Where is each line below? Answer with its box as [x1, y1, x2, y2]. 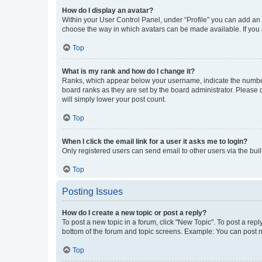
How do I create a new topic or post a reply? [62, 208, 206, 217]
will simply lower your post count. [62, 95, 166, 104]
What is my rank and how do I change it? [62, 67, 195, 75]
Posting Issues [62, 186, 123, 196]
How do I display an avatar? [62, 6, 153, 15]
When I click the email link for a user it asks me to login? [62, 137, 247, 146]
